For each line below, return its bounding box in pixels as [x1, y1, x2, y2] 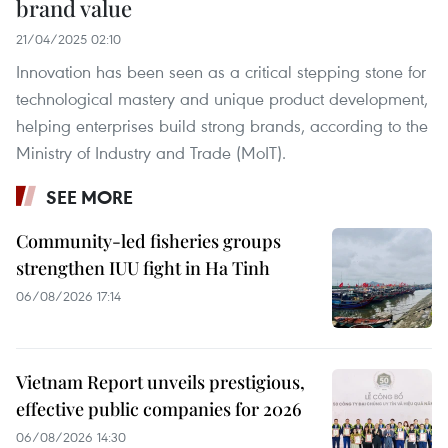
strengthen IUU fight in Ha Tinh [16, 255, 270, 280]
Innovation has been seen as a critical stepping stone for [16, 59, 426, 83]
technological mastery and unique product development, [16, 86, 428, 110]
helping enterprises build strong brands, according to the [16, 113, 428, 137]
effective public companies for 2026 [16, 396, 302, 421]
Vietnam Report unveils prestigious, [16, 369, 305, 394]
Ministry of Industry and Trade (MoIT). [16, 140, 286, 164]
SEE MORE [46, 184, 133, 209]
